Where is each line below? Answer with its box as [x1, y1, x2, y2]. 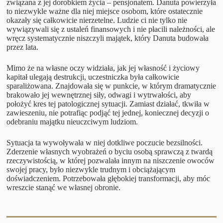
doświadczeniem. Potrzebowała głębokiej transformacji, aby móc [6, 174, 211, 183]
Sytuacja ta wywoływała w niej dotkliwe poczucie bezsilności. [6, 138, 203, 147]
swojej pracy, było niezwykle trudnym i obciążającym [6, 165, 176, 174]
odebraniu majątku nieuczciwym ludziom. [6, 117, 138, 126]
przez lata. [6, 42, 39, 51]
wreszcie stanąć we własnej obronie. [6, 183, 121, 192]
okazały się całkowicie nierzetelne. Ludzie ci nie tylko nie [6, 15, 188, 24]
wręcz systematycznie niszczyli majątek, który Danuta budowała [6, 33, 209, 42]
